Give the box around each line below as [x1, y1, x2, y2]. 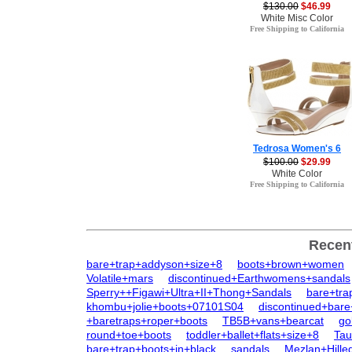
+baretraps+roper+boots [86, 314, 207, 327]
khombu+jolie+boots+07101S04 [86, 300, 244, 313]
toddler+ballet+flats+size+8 [186, 328, 319, 341]
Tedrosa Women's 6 [253, 143, 341, 154]
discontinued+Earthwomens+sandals [168, 272, 350, 284]
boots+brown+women [237, 258, 344, 270]
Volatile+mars [86, 272, 153, 284]
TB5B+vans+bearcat [222, 314, 324, 327]
